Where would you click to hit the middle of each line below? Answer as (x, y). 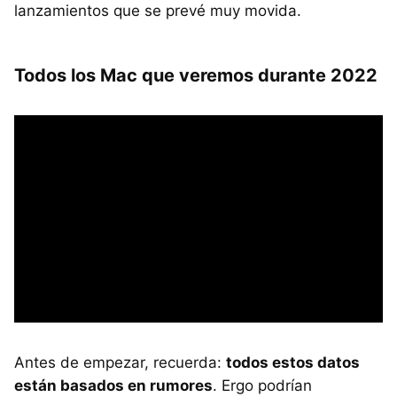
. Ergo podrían (262, 385)
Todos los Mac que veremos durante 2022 (196, 75)
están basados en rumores (113, 385)
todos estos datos (293, 362)
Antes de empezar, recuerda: (120, 362)
